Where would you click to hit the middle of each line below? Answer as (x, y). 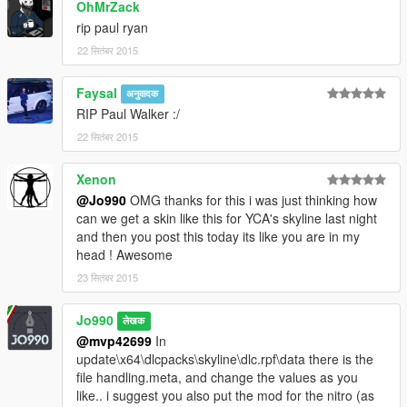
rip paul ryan (112, 27)
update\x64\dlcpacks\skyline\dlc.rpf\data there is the (225, 358)
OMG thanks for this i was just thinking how (252, 199)
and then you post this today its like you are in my (218, 236)
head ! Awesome (124, 254)
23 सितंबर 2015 (108, 277)
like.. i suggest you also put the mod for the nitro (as (225, 395)
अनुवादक (143, 94)
